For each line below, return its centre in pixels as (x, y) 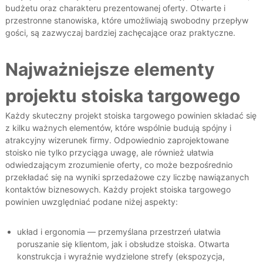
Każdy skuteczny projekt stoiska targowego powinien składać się (131, 116)
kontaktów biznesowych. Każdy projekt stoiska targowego (118, 190)
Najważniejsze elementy (110, 70)
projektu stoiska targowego (122, 96)
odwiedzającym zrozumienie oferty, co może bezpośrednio (119, 165)
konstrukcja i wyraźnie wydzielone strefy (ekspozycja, (121, 257)
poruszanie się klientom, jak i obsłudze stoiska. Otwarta (123, 244)
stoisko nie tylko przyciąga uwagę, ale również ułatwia (109, 153)
